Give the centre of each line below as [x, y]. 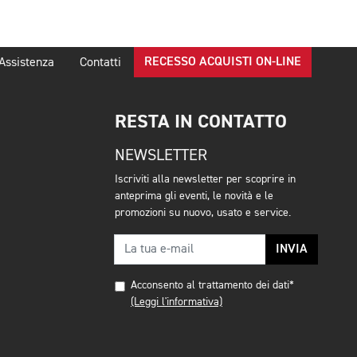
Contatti [100, 63]
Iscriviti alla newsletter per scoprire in [205, 179]
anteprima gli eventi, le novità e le [194, 196]
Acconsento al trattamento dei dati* [212, 285]
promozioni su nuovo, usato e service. [203, 213]
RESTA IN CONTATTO [201, 122]
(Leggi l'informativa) [177, 302]
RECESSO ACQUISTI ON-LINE [223, 62]
